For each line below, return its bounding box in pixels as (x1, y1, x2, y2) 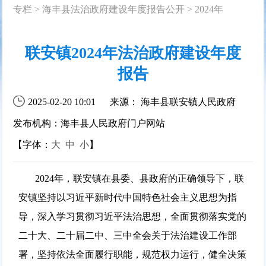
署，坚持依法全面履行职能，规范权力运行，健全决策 (18, 249, 246, 259)
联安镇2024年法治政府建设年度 (25, 44, 241, 62)
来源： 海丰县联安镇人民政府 (110, 96, 236, 107)
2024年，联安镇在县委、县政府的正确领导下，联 (18, 173, 244, 183)
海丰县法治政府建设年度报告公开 (42, 4, 185, 14)
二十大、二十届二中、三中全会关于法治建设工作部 (18, 230, 237, 240)
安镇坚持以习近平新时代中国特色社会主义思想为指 (18, 192, 237, 202)
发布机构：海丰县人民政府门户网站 (13, 118, 166, 128)
